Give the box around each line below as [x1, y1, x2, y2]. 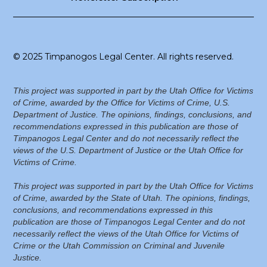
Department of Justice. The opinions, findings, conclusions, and [13, 110, 252, 120]
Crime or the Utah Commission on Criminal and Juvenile [13, 241, 225, 251]
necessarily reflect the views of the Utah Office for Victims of [13, 229, 239, 239]
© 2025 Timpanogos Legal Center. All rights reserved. [13, 51, 234, 63]
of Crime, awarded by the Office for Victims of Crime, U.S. [13, 98, 231, 108]
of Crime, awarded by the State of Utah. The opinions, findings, [13, 193, 251, 203]
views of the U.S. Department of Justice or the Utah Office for [13, 145, 244, 156]
